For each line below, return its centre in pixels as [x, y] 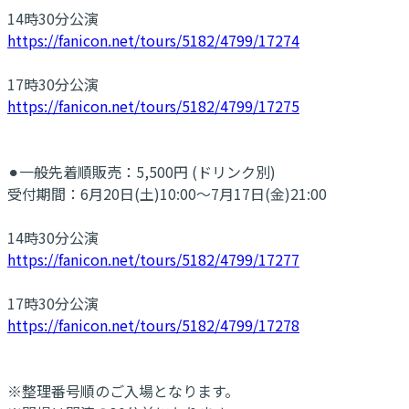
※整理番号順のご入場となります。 [123, 390]
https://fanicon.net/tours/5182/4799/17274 [153, 40]
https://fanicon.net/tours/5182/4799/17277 [153, 259]
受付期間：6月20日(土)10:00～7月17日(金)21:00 [167, 193]
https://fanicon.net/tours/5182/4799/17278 [153, 325]
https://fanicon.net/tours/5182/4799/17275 [153, 105]
